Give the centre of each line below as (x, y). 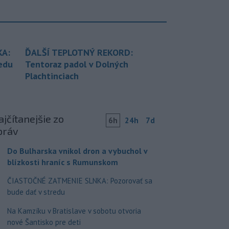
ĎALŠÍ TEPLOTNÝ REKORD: (79, 53)
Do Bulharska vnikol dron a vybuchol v (77, 151)
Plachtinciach (52, 76)
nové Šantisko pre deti (44, 222)
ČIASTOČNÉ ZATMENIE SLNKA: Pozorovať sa (79, 181)
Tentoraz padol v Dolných (77, 64)
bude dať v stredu (36, 192)
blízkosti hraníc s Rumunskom (62, 162)
